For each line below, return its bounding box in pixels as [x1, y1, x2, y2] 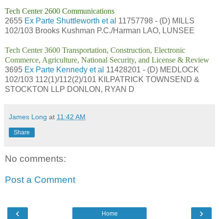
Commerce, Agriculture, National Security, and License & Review [5, 55, 209, 64]
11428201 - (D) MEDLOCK [104, 65, 199, 74]
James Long [9, 112, 47, 121]
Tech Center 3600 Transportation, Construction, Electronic [5, 45, 185, 54]
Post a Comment [5, 175, 75, 185]
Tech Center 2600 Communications [5, 6, 114, 15]
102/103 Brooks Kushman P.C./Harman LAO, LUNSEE [5, 26, 195, 35]
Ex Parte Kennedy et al [24, 65, 104, 74]
